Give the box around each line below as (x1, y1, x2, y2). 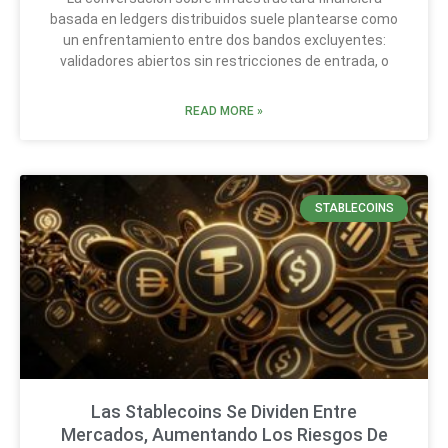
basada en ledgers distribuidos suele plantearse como (50, 11, 398, 28)
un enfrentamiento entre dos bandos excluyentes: (62, 32, 386, 49)
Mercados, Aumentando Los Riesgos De (60, 424, 388, 446)
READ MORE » (185, 104, 263, 119)
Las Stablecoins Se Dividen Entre (91, 401, 357, 423)
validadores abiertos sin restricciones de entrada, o (59, 53, 389, 70)
